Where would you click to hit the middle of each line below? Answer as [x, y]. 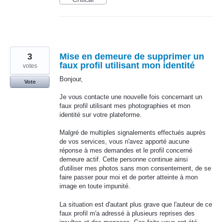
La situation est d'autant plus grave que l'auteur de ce [136, 204]
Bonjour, [71, 79]
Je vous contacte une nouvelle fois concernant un [131, 97]
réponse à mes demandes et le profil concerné [126, 151]
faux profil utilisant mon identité [127, 65]
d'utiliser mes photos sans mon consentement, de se [135, 168]
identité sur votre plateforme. [101, 115]
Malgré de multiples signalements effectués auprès [133, 133]
